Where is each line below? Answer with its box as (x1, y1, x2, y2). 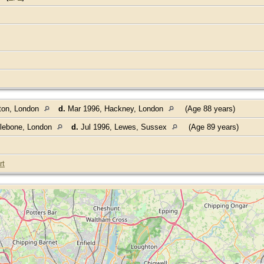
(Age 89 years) (186, 122, 241, 131)
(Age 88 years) (183, 104, 237, 113)
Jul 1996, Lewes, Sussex (78, 122, 169, 131)
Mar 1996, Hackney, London (65, 104, 166, 113)
